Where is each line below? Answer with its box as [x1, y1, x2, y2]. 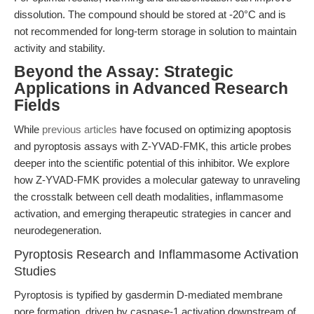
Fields [14, 97, 60, 114]
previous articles [42, 123, 117, 135]
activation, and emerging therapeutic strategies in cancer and [14, 207, 291, 219]
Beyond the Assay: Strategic [14, 63, 233, 81]
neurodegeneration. [14, 224, 102, 236]
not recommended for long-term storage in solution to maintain [14, 25, 296, 37]
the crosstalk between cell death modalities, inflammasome [14, 191, 283, 203]
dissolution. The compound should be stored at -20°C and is [14, 8, 286, 20]
